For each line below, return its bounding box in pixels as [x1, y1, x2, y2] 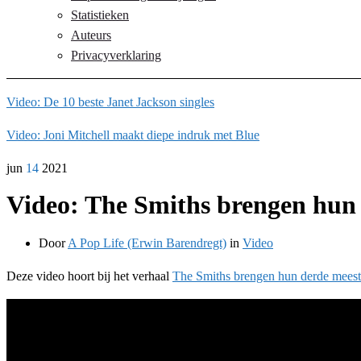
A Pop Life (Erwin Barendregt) [68, 235, 226, 250]
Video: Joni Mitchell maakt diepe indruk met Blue [6, 128, 259, 142]
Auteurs [71, 28, 111, 42]
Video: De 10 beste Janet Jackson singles [6, 95, 214, 109]
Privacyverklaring [71, 48, 161, 62]
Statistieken [71, 8, 129, 22]
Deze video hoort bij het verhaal [6, 268, 172, 283]
